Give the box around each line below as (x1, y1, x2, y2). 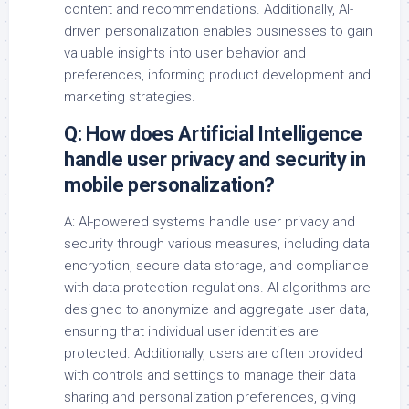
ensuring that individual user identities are (64, 323, 319, 341)
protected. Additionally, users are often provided (64, 345, 362, 362)
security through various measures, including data (64, 236, 370, 253)
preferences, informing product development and (64, 67, 371, 84)
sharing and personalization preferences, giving (64, 389, 356, 406)
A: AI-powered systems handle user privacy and (64, 214, 355, 231)
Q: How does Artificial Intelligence (64, 122, 362, 146)
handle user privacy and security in (64, 148, 366, 172)
